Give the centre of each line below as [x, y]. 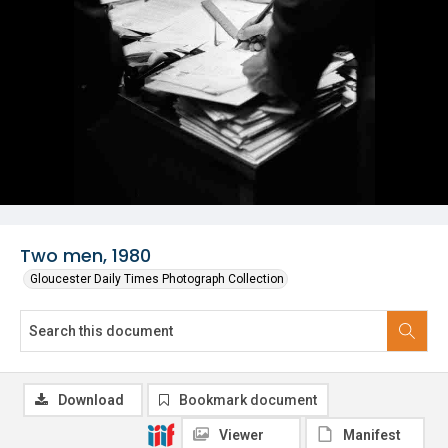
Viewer [241, 435]
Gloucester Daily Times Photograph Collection [157, 279]
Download [91, 400]
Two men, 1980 [85, 255]
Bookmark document [248, 400]
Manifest [372, 435]
